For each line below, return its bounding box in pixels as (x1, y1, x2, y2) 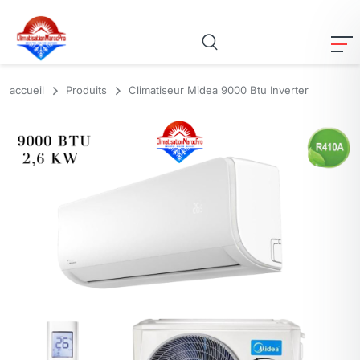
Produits (66, 84, 107, 96)
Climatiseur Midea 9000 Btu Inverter (129, 84, 309, 96)
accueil (10, 84, 44, 96)
